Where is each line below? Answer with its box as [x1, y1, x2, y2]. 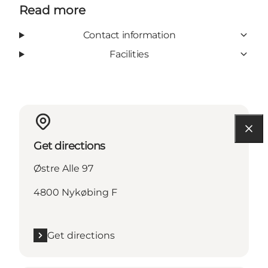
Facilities [109, 48, 149, 60]
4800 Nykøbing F [33, 186, 117, 198]
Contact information [83, 29, 176, 41]
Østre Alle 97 [33, 162, 93, 174]
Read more [19, 2, 86, 17]
